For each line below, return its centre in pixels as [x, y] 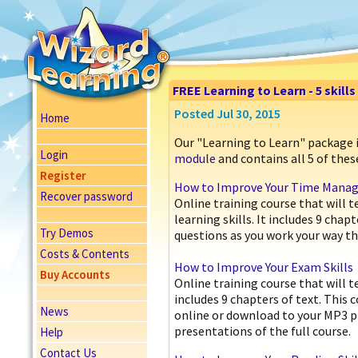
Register [63, 175]
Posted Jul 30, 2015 [227, 113]
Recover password [86, 196]
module [195, 158]
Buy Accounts [75, 274]
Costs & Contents [85, 254]
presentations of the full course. [263, 331]
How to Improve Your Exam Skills [264, 267]
